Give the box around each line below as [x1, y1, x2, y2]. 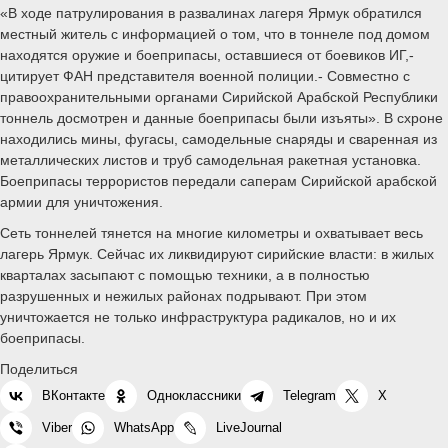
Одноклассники [147, 387, 241, 403]
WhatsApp [114, 419, 174, 435]
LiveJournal [216, 419, 282, 435]
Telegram [283, 387, 336, 403]
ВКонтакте [42, 387, 105, 403]
